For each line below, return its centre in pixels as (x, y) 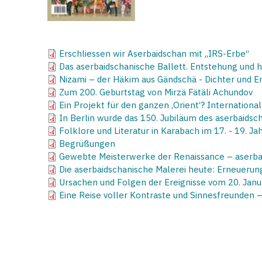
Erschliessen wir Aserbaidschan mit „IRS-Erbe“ (154, 53)
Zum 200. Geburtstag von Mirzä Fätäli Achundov (156, 92)
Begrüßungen (87, 143)
